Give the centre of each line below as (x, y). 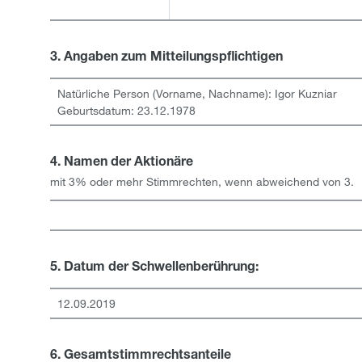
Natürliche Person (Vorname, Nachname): (166, 93)
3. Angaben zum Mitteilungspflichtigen (166, 58)
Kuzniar (317, 93)
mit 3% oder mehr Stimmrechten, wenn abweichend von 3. (202, 181)
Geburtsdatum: (97, 110)
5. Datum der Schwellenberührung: (154, 268)
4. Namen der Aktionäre (122, 163)
